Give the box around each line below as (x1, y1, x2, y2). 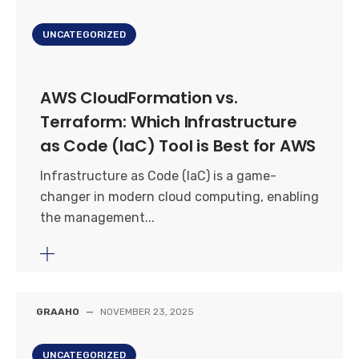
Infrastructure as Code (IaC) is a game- (40, 168, 276, 184)
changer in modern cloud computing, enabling (40, 189, 319, 204)
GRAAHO (36, 306, 79, 317)
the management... (40, 210, 155, 225)
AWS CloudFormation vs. (40, 87, 238, 109)
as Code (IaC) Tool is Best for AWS (40, 135, 317, 157)
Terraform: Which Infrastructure (40, 111, 297, 133)
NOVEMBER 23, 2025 (100, 306, 194, 317)
